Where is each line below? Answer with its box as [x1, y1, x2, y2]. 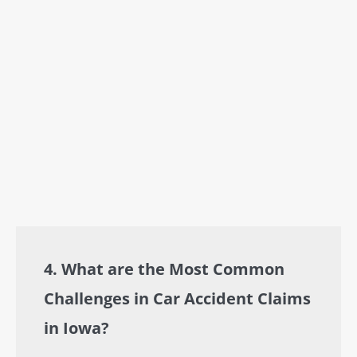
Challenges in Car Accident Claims [44, 288, 311, 309]
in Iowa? [44, 317, 109, 339]
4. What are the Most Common [44, 258, 284, 280]
